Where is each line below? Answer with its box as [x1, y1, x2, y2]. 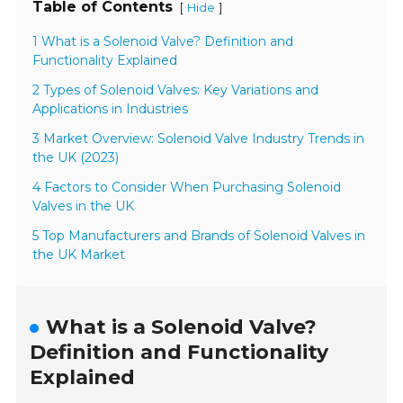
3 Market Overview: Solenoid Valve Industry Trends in [32, 130, 365, 147]
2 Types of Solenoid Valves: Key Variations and [32, 81, 319, 98]
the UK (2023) [32, 148, 120, 166]
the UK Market [32, 246, 126, 263]
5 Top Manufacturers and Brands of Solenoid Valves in [32, 227, 366, 244]
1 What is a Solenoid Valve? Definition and [32, 32, 294, 49]
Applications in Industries [32, 100, 189, 117]
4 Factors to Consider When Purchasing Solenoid [32, 178, 342, 195]
